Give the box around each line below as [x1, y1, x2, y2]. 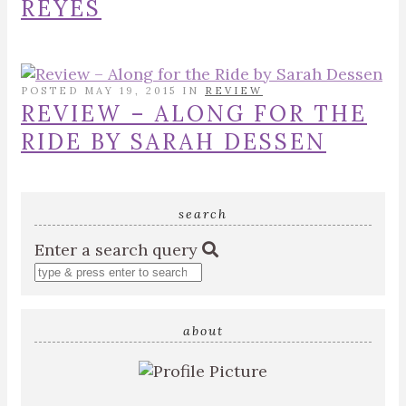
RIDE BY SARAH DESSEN [21, 128, 326, 156]
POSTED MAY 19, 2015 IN [21, 84, 205, 97]
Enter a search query [34, 239, 198, 260]
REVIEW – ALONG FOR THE [21, 100, 367, 128]
